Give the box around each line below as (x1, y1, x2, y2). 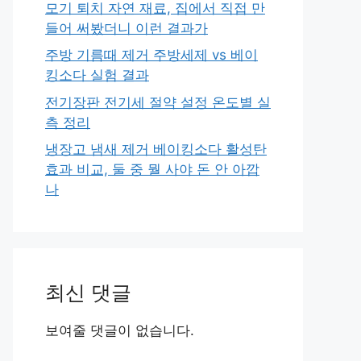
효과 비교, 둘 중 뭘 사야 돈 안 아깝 (45, 161, 259, 177)
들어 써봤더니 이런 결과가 (45, 19, 208, 36)
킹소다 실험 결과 (45, 67, 149, 83)
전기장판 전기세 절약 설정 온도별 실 (45, 93, 271, 110)
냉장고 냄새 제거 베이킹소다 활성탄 (45, 141, 267, 157)
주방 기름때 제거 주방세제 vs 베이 (45, 47, 258, 63)
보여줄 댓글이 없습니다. (45, 322, 194, 338)
